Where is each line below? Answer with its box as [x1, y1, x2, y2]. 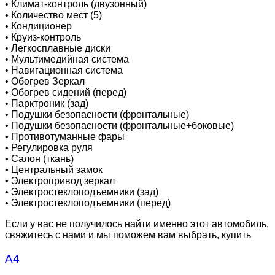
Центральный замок [11, 165, 103, 176]
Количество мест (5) [11, 10, 102, 21]
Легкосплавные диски [11, 43, 110, 54]
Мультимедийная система [11, 54, 129, 65]
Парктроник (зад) [11, 98, 88, 109]
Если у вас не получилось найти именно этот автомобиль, [5, 219, 269, 230]
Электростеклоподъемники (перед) [11, 198, 171, 209]
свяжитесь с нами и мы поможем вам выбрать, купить [5, 230, 251, 241]
